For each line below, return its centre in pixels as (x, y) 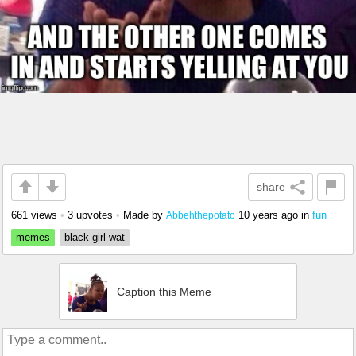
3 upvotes (90, 215)
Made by (145, 215)
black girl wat (95, 237)
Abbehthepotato (201, 215)
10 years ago (268, 215)
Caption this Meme (164, 291)
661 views (34, 215)
